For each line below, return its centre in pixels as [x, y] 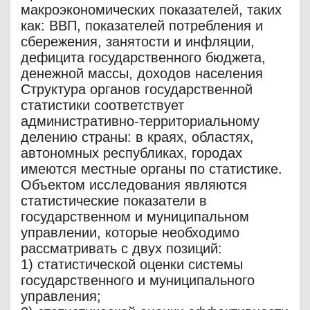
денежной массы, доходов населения [142, 74]
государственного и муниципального [138, 281]
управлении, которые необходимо [130, 233]
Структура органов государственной [137, 90]
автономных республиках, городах [131, 153]
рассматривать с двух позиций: [121, 249]
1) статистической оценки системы [132, 265]
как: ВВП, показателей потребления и [142, 26]
